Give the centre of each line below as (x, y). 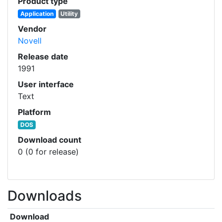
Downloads (45, 196)
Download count (50, 140)
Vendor (32, 29)
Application (37, 14)
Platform (34, 112)
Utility (69, 14)
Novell (30, 41)
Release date (43, 57)
